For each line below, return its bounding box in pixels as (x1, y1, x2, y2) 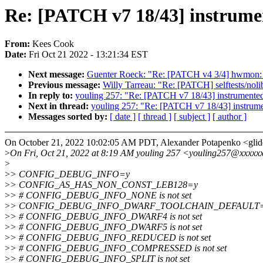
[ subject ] (174, 112, 210, 122)
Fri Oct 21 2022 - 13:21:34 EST (29, 49, 148, 60)
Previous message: (28, 80, 103, 90)
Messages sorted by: (28, 112, 110, 122)
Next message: (28, 69, 87, 80)
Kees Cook (32, 39, 74, 49)
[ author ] (213, 112, 247, 122)
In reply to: (28, 90, 75, 101)
